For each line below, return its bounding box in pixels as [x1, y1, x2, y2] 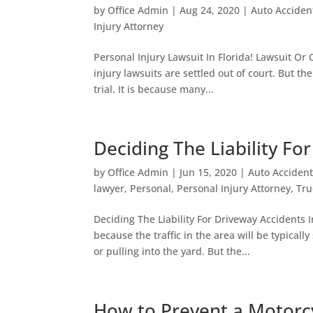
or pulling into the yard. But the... [94, 245, 251, 258]
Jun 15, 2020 [180, 166, 238, 179]
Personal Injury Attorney [177, 182, 291, 195]
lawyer [94, 182, 125, 195]
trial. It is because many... [94, 82, 214, 96]
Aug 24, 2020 [180, 3, 240, 17]
